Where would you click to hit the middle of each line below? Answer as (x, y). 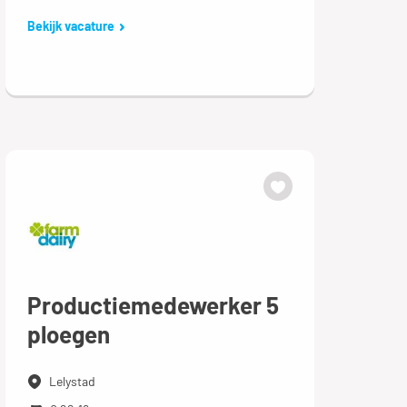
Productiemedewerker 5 (153, 305)
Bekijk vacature (70, 26)
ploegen (68, 334)
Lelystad (72, 381)
